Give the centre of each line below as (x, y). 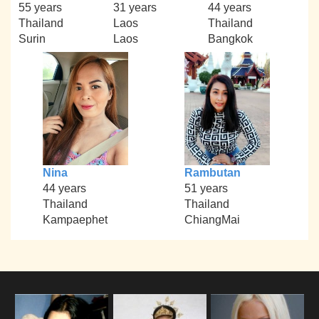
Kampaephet (75, 220)
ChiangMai (212, 220)
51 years (206, 189)
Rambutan (212, 173)
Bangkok (230, 38)
